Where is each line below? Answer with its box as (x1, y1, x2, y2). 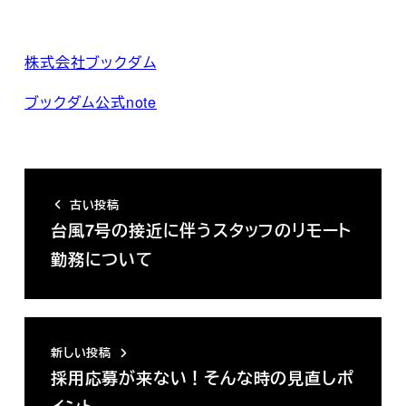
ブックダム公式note (24, 92, 157, 113)
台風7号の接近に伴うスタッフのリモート (50, 217, 353, 242)
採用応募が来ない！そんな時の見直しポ (50, 366, 354, 391)
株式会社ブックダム (24, 52, 157, 73)
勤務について (50, 246, 153, 271)
